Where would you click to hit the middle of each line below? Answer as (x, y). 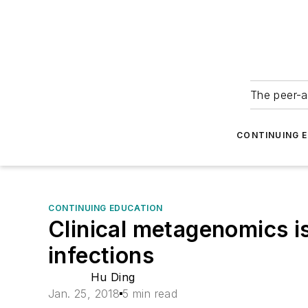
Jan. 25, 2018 (84, 294)
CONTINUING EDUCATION (106, 208)
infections (101, 255)
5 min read (150, 294)
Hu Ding (113, 277)
